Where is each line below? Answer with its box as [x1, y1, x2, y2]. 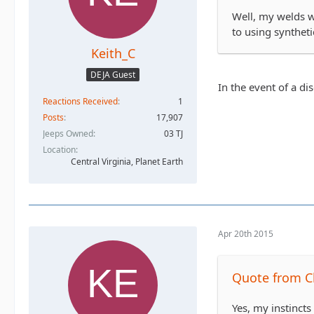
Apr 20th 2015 [218, 228, 273, 240]
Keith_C [90, 45, 135, 62]
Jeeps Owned [43, 127, 93, 139]
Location [43, 143, 76, 156]
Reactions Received [43, 95, 118, 107]
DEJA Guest [90, 68, 135, 81]
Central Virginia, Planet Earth [71, 155, 183, 168]
